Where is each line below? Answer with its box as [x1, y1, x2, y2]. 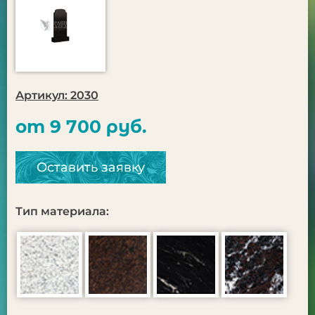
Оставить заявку [37, 160, 145, 175]
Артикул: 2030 [15, 89, 98, 102]
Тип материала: [15, 205, 109, 218]
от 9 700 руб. [15, 116, 147, 137]
